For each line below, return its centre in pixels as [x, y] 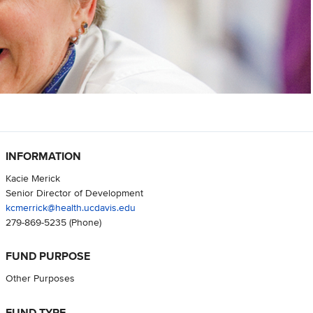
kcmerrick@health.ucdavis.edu [70, 208]
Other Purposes [40, 278]
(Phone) [83, 222]
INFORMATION [43, 156]
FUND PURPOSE [48, 256]
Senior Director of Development [74, 193]
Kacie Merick [32, 178]
